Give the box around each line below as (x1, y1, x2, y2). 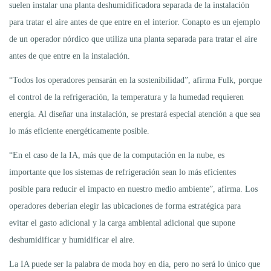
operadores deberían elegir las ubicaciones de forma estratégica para (9, 201, 241, 211)
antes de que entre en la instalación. (9, 51, 130, 60)
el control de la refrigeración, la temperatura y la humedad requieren (9, 92, 244, 102)
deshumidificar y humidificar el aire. (9, 235, 135, 244)
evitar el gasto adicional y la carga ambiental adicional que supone (9, 218, 235, 227)
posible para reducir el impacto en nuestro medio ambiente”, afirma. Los (9, 184, 258, 194)
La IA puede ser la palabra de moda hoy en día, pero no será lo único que (9, 259, 260, 269)
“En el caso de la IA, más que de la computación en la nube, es (9, 150, 224, 160)
